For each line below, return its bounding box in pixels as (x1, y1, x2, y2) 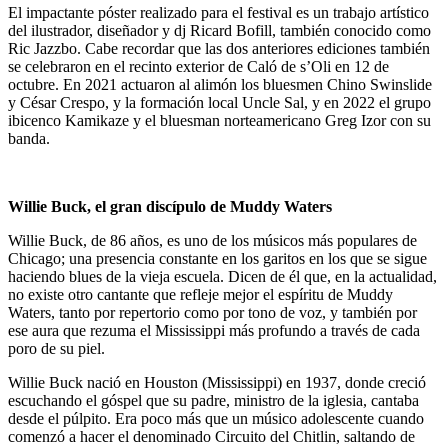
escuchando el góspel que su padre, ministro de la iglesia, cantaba (8, 391, 419, 409)
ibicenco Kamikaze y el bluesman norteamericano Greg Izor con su (8, 111, 431, 129)
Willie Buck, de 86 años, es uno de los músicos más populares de (8, 231, 417, 249)
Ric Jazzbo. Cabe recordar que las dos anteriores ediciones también (8, 39, 430, 57)
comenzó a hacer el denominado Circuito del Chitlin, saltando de (8, 427, 415, 445)
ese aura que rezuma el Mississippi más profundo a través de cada (8, 321, 420, 339)
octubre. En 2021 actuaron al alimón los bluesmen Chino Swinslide (8, 75, 432, 93)
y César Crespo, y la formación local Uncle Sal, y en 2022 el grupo (8, 93, 431, 111)
